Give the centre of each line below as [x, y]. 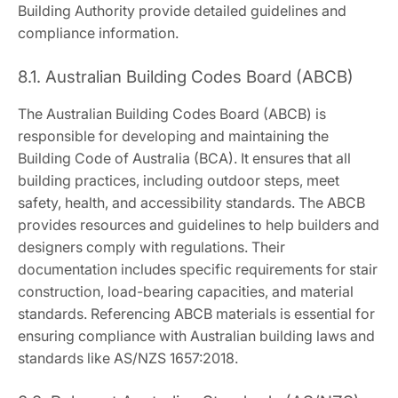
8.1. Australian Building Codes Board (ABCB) [186, 77]
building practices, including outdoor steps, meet [179, 181]
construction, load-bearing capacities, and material [186, 292]
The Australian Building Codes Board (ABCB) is [172, 114]
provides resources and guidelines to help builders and [199, 225]
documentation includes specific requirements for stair [198, 270]
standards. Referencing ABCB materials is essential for [196, 314]
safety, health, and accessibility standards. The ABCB [191, 203]
